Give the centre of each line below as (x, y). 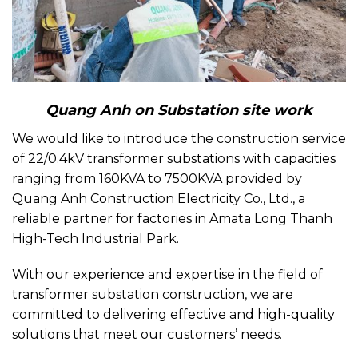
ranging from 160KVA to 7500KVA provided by (157, 178)
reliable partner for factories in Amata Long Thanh (172, 218)
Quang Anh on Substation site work (179, 110)
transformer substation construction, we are (153, 295)
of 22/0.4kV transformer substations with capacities (174, 158)
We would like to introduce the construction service (179, 138)
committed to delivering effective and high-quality (173, 315)
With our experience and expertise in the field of (167, 275)
